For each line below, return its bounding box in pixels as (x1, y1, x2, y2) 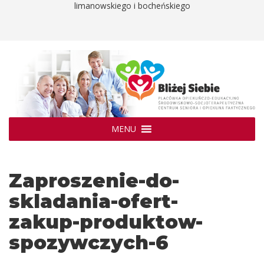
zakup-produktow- (9, 210, 203, 233)
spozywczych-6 (9, 230, 169, 254)
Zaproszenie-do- (9, 169, 179, 192)
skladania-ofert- (9, 189, 178, 213)
